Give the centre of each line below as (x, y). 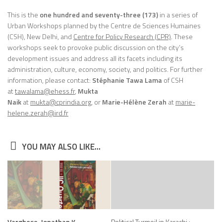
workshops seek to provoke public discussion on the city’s (96, 47)
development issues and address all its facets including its (95, 58)
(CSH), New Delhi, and (40, 36)
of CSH (173, 80)
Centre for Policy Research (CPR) (122, 36)
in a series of (178, 14)
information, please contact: (50, 80)
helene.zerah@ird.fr (38, 112)
